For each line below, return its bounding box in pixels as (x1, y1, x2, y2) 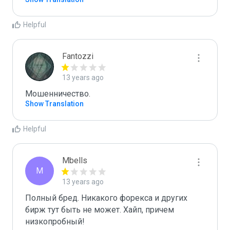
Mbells (62, 156, 87, 165)
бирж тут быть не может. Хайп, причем (25, 205, 174, 215)
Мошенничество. (25, 89, 92, 99)
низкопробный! (25, 217, 87, 226)
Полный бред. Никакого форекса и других (25, 193, 187, 203)
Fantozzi (62, 51, 93, 61)
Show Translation (25, 100, 84, 108)
